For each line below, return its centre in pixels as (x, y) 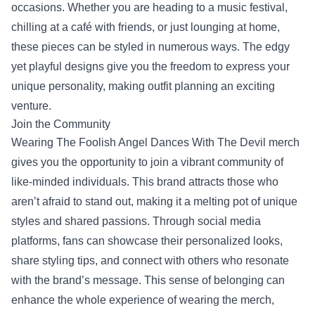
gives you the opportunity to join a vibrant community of (147, 162)
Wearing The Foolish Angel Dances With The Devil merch (155, 142)
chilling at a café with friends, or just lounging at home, (146, 27)
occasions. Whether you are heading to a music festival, (149, 7)
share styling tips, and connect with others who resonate (150, 261)
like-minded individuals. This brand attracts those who (145, 182)
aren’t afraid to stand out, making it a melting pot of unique (154, 201)
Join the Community (61, 124)
